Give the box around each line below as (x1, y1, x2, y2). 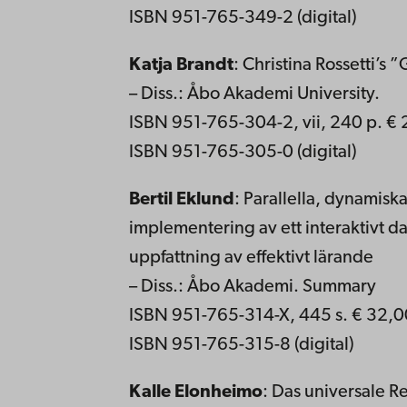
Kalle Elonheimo (128, 382, 263, 402)
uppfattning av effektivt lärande (128, 248, 373, 267)
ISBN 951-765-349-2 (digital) (128, 8, 357, 27)
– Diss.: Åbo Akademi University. (128, 84, 380, 104)
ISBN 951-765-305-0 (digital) (128, 143, 357, 162)
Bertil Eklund (128, 190, 234, 209)
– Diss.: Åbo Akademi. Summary (128, 277, 376, 296)
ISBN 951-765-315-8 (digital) (128, 335, 354, 354)
